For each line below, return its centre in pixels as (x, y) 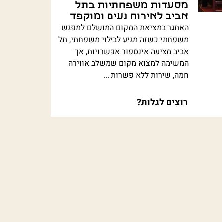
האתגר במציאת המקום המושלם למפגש (125, 28)
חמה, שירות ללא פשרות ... (146, 75)
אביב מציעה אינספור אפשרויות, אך (132, 51)
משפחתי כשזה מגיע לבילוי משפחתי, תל (123, 39)
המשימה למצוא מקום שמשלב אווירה (128, 63)
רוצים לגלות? (162, 102)
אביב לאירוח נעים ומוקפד (129, 16)
